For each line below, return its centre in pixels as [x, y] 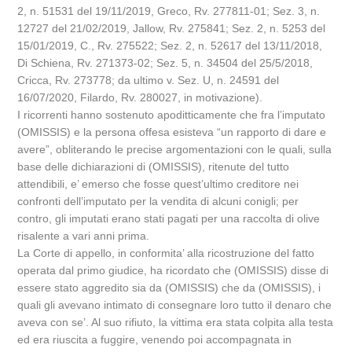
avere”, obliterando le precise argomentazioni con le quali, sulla [175, 149]
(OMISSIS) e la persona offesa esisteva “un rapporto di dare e [172, 132]
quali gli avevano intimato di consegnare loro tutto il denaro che [175, 305]
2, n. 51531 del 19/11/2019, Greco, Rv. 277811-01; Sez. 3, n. [169, 11]
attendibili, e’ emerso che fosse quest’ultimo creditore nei [158, 184]
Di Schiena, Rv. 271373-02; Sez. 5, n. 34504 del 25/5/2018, [165, 63]
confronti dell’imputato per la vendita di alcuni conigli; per [158, 201]
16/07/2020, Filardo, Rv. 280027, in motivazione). [140, 97]
